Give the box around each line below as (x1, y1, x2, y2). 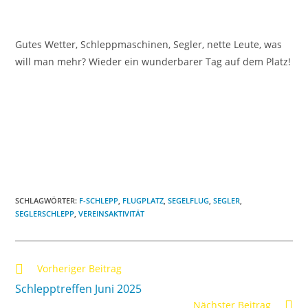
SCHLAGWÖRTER (15, 195, 76, 206)
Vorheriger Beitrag (37, 262, 122, 276)
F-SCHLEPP (79, 195, 119, 206)
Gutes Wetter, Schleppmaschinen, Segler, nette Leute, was (15, 37, 283, 51)
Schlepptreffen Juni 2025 (15, 281, 142, 297)
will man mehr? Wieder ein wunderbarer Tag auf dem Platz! (15, 54, 291, 68)
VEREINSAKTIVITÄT (78, 208, 145, 219)
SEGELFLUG (168, 195, 210, 206)
